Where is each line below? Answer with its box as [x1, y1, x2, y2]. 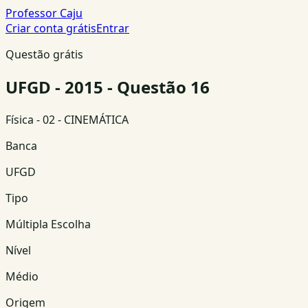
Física [5, 111, 34, 127]
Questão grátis [5, 47, 83, 62]
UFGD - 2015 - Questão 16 [5, 75, 210, 98]
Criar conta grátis [5, 21, 96, 36]
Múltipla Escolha [5, 216, 91, 232]
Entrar [96, 21, 129, 36]
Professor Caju [5, 5, 82, 21]
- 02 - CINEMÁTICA [34, 111, 129, 127]
